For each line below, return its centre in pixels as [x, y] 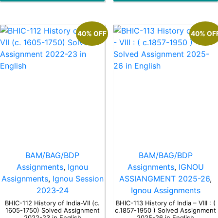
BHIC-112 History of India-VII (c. [53, 203]
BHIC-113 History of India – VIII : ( [165, 203]
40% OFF [92, 33]
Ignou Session [78, 179]
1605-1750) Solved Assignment [52, 210]
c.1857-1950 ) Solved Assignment [166, 210]
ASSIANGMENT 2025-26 [165, 179]
